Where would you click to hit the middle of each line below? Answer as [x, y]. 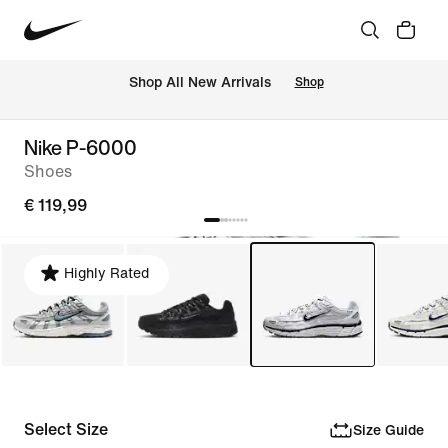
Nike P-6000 [80, 147]
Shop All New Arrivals [199, 83]
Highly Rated [106, 273]
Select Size [66, 429]
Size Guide [388, 430]
